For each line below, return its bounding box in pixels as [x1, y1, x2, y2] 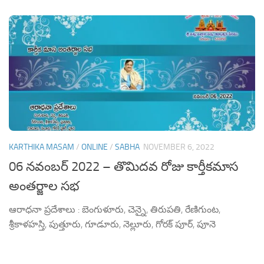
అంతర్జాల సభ [9, 178, 80, 194]
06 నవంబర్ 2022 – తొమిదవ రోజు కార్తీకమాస [9, 159, 238, 174]
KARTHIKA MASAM [9, 142, 74, 153]
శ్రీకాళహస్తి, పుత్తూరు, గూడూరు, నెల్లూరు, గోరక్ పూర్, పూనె [9, 218, 216, 230]
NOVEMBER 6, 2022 [143, 142, 214, 153]
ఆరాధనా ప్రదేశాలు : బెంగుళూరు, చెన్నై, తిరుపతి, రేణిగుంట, [9, 203, 220, 215]
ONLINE [81, 142, 108, 153]
